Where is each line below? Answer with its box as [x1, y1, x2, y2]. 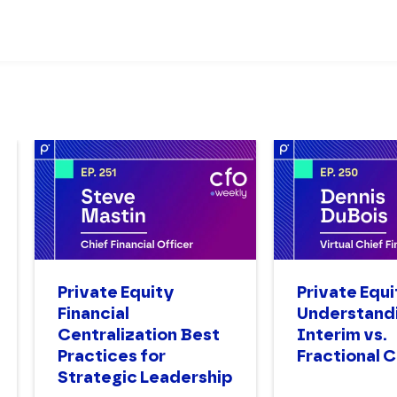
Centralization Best [58, 324, 220, 346]
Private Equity [58, 282, 175, 303]
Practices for [58, 346, 166, 367]
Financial [58, 303, 129, 324]
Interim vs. [297, 324, 387, 346]
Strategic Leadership [58, 367, 232, 388]
